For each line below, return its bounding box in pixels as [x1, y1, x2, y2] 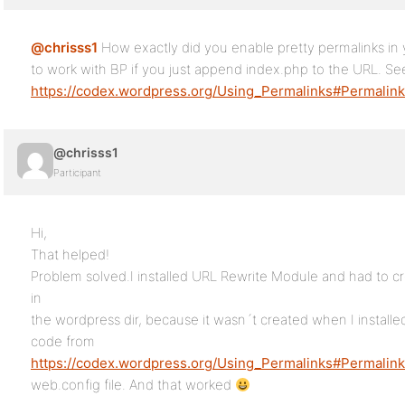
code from [31, 333, 95, 350]
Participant [53, 166, 101, 179]
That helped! [31, 246, 109, 263]
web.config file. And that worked [31, 376, 235, 393]
